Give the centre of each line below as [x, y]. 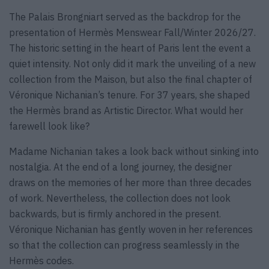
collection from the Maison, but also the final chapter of [131, 79]
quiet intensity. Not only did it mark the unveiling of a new [132, 64]
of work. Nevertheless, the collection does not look [120, 198]
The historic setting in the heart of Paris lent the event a [130, 48]
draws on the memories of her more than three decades [130, 183]
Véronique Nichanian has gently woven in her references [131, 229]
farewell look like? [49, 126]
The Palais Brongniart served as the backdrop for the [125, 17]
